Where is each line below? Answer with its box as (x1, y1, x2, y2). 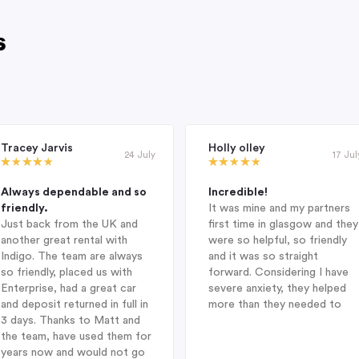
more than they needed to (208, 299, 341, 311)
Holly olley (208, 143, 265, 155)
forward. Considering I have (208, 267, 349, 279)
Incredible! (208, 187, 268, 199)
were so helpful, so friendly (208, 235, 347, 247)
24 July (123, 150, 155, 159)
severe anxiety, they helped (208, 283, 346, 295)
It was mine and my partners (208, 203, 350, 215)
